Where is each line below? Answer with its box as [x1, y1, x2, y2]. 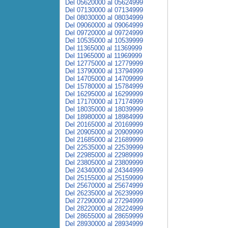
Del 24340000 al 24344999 [65, 166, 143, 174]
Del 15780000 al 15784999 [65, 82, 143, 90]
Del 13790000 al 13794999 [65, 67, 143, 75]
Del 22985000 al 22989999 [65, 151, 143, 159]
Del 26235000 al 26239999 [65, 189, 143, 197]
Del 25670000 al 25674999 [65, 182, 143, 189]
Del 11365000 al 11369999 [65, 44, 142, 52]
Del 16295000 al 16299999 [65, 90, 143, 98]
